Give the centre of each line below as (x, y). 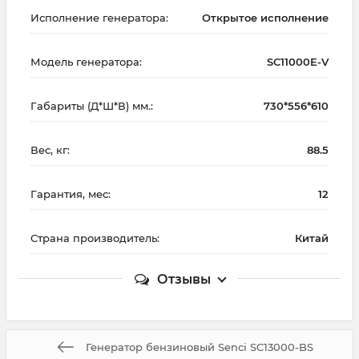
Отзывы (184, 279)
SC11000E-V (298, 61)
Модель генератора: (86, 61)
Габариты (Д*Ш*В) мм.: (92, 105)
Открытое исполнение (265, 17)
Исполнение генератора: (99, 17)
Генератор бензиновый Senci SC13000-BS (200, 347)
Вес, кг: (50, 149)
